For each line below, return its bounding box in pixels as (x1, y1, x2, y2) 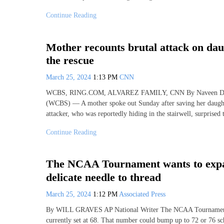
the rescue (46, 53, 94, 66)
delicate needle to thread (46, 170, 161, 183)
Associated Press (119, 190, 165, 198)
